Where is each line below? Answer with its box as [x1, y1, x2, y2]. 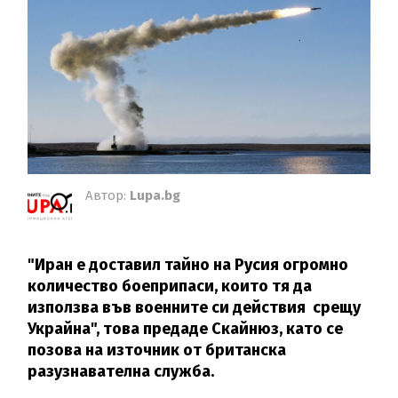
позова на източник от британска [28, 340, 287, 361]
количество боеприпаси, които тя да [28, 276, 313, 297]
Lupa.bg [130, 187, 181, 204]
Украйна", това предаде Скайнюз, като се [28, 319, 344, 339]
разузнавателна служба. [28, 362, 215, 382]
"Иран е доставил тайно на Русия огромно [28, 255, 349, 275]
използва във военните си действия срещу [28, 298, 362, 318]
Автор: [85, 187, 131, 204]
